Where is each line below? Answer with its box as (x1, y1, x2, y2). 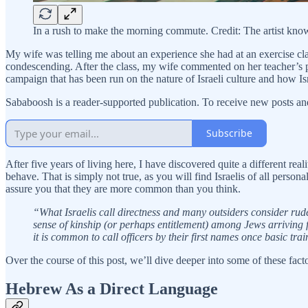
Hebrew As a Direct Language (5, 280, 218, 298)
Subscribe (206, 126, 252, 140)
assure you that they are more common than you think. (5, 182, 241, 195)
